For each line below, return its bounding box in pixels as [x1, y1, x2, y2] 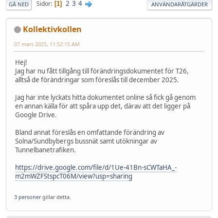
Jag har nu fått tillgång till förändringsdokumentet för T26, [15, 66, 189, 75]
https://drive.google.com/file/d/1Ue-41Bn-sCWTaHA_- [15, 163, 177, 172]
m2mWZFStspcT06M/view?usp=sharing [15, 171, 132, 181]
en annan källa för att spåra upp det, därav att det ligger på [15, 101, 190, 110]
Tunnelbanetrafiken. [15, 145, 76, 154]
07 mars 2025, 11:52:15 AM [14, 40, 80, 48]
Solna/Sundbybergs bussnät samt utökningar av [15, 136, 157, 145]
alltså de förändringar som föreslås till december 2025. [15, 75, 179, 84]
